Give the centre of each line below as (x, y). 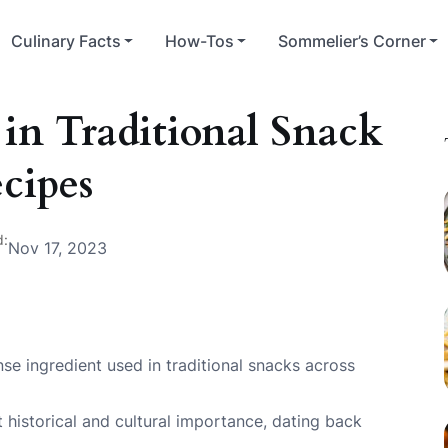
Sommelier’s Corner (352, 41)
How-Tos (200, 41)
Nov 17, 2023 (58, 248)
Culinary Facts (66, 41)
